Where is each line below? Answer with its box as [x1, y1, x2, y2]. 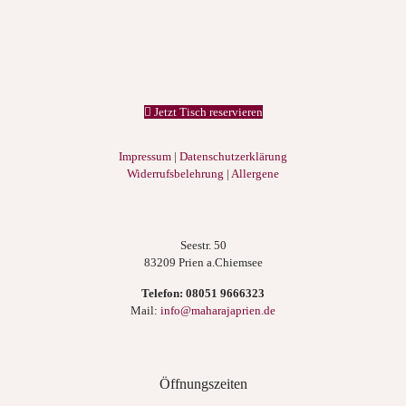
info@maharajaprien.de [160, 303, 275, 317]
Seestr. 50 [179, 237, 227, 252]
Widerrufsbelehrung [127, 166, 224, 180]
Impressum [119, 149, 171, 163]
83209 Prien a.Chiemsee [143, 255, 263, 269]
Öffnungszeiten [159, 375, 247, 391]
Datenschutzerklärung [179, 149, 287, 163]
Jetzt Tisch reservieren [150, 104, 263, 119]
